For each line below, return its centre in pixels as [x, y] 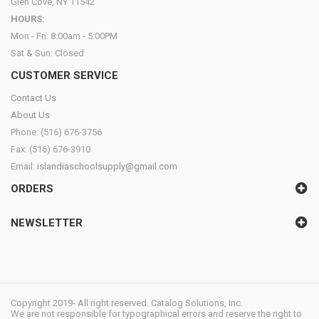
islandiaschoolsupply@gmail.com [107, 166]
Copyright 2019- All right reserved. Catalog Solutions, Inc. [127, 303]
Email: [24, 166]
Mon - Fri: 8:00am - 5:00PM [64, 36]
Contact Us [33, 98]
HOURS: [28, 19]
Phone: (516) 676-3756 [56, 132]
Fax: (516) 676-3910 [51, 149]
